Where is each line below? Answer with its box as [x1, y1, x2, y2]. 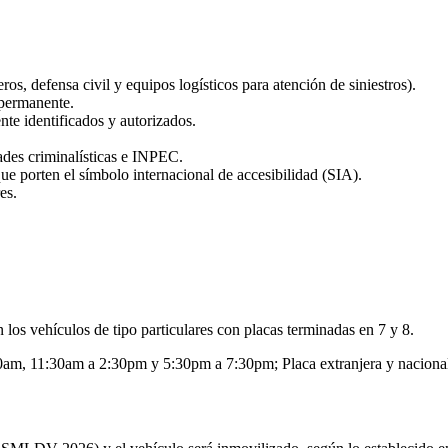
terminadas [287, 320, 355, 338]
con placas [213, 320, 283, 338]
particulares [141, 320, 213, 338]
